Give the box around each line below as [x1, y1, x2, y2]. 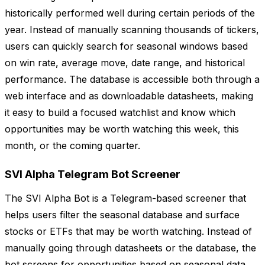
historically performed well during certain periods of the [5, 7, 255, 20]
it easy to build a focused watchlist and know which [5, 106, 235, 119]
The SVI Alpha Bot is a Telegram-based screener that [5, 192, 246, 205]
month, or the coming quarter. [5, 140, 140, 152]
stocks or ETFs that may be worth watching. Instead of [5, 225, 252, 238]
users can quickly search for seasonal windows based [5, 40, 248, 53]
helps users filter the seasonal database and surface [5, 209, 240, 221]
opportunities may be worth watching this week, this [5, 123, 239, 135]
